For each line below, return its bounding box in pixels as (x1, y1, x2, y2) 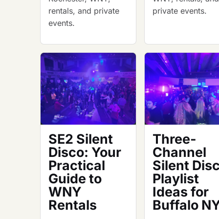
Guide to (48, 170, 102, 186)
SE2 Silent (48, 131, 113, 147)
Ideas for (153, 183, 209, 199)
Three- (153, 131, 197, 147)
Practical (48, 157, 105, 173)
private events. (153, 5, 207, 16)
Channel (153, 144, 207, 160)
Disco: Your (48, 144, 121, 160)
